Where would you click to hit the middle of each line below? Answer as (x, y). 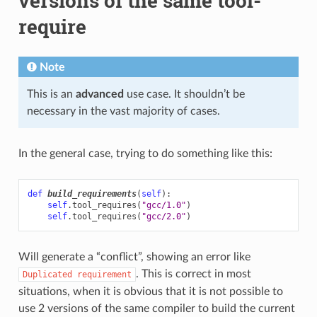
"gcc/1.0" (163, 205)
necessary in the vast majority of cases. (123, 111)
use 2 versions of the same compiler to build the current (156, 308)
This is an (51, 94)
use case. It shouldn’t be (184, 94)
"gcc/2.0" (163, 216)
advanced (99, 94)
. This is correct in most (193, 273)
